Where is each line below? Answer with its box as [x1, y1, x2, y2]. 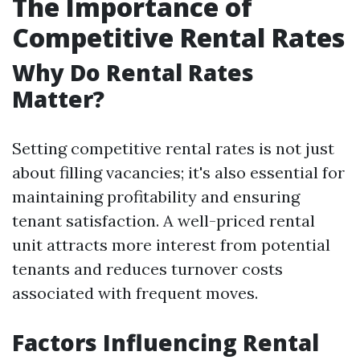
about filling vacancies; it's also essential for [12, 162, 345, 182]
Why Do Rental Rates [12, 57, 254, 88]
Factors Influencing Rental [12, 327, 319, 358]
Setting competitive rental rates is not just [12, 138, 334, 158]
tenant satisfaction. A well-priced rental [12, 211, 315, 231]
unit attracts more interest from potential [12, 235, 330, 255]
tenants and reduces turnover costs [12, 259, 283, 279]
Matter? [12, 84, 104, 114]
